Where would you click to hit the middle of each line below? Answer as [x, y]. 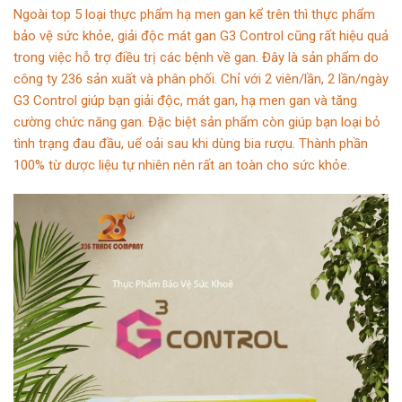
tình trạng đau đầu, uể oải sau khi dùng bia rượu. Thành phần [191, 143]
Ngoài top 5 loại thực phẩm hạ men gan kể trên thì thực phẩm [194, 14]
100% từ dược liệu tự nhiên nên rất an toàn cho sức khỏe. [182, 165]
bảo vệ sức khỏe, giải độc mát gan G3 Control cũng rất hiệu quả [201, 35]
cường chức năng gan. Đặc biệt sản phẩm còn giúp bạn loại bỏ [197, 122]
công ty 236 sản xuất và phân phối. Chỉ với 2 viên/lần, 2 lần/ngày [201, 79]
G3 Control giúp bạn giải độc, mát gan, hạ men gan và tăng [185, 100]
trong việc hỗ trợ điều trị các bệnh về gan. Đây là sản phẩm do [196, 57]
